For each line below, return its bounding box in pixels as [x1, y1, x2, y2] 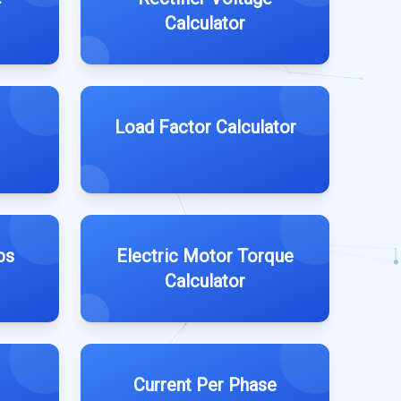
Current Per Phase [133, 374, 277, 396]
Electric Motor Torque [116, 245, 294, 267]
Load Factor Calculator [114, 116, 296, 138]
